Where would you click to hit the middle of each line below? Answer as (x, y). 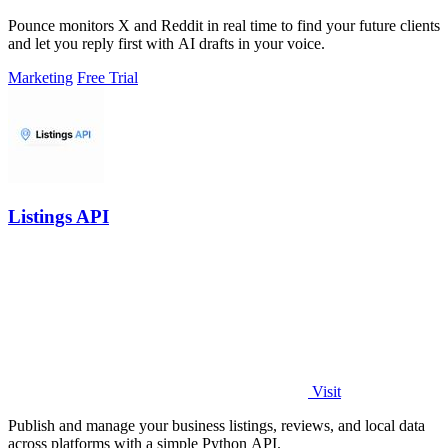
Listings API (58, 216)
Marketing (40, 78)
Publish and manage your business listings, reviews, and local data (216, 425)
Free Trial (107, 78)
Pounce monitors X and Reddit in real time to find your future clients (224, 26)
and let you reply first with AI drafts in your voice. (166, 44)
